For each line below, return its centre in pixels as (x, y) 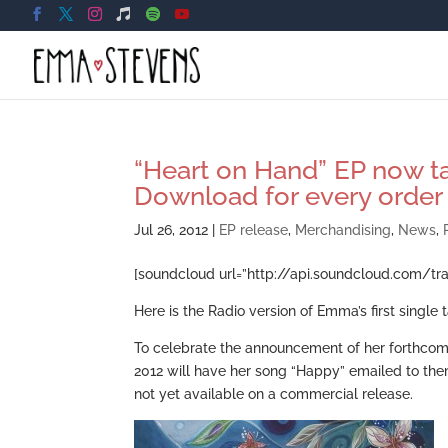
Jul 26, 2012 (171, 230)
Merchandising (343, 230)
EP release (254, 230)
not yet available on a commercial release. (274, 394)
